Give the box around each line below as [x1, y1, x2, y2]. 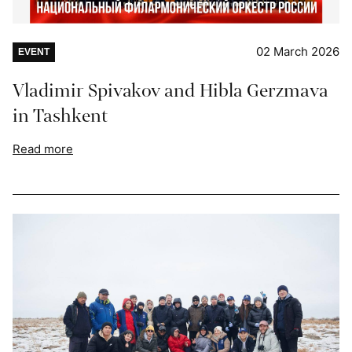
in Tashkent [13, 102, 108, 129]
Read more [13, 141, 73, 156]
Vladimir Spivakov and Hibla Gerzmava [13, 77, 328, 104]
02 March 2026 [256, 43, 339, 59]
